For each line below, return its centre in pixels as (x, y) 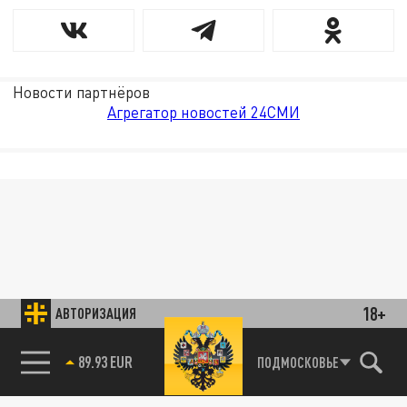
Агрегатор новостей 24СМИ (203, 112)
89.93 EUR (105, 361)
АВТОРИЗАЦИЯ (96, 313)
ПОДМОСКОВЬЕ (298, 362)
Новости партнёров (82, 92)
